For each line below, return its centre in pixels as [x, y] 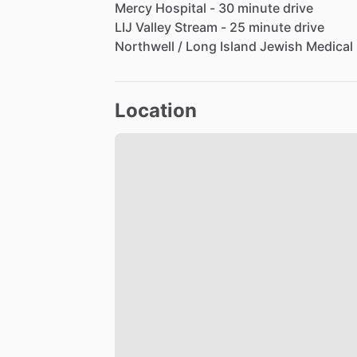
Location [156, 111]
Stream [196, 27]
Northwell [145, 47]
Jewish [281, 47]
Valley [153, 27]
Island [238, 47]
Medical [330, 47]
